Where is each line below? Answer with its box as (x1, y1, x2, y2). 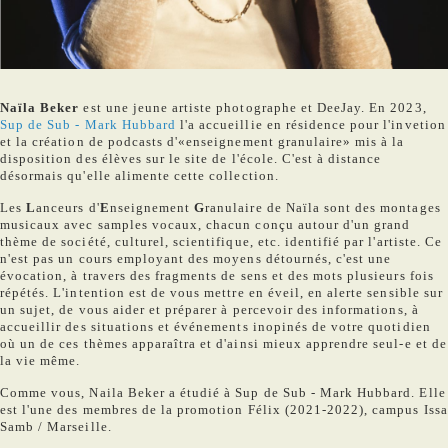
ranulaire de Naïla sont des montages (205, 200, 441, 216)
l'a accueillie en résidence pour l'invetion (176, 117, 446, 133)
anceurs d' (36, 200, 100, 216)
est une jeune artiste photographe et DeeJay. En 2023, (83, 100, 427, 116)
